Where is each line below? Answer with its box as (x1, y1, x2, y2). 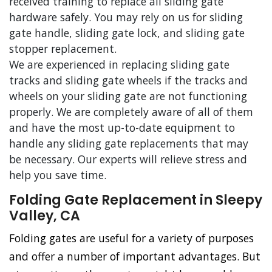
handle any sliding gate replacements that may (9, 136, 248, 151)
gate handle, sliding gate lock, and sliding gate (9, 25, 245, 41)
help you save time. (9, 168, 106, 183)
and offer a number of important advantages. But (9, 249, 260, 264)
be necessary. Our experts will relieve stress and (9, 152, 247, 167)
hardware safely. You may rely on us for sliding (9, 10, 243, 25)
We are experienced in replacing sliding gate (9, 57, 229, 72)
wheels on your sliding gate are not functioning (9, 89, 247, 104)
